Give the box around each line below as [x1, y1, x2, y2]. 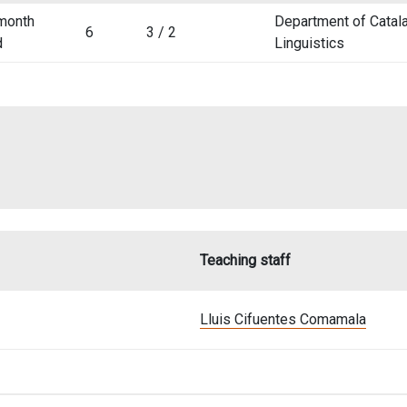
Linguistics [274, 35, 344, 52]
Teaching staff [200, 252, 291, 269]
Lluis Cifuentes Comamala [200, 311, 366, 328]
